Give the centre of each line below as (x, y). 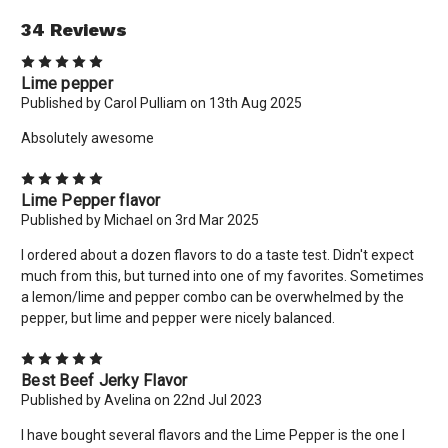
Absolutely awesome (87, 137)
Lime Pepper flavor (91, 200)
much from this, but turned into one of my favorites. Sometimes (222, 275)
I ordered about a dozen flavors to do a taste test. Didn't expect (217, 254)
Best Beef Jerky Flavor (104, 380)
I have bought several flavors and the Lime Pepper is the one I (213, 434)
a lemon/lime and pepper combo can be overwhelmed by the (212, 296)
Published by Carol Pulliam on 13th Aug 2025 (161, 102)
